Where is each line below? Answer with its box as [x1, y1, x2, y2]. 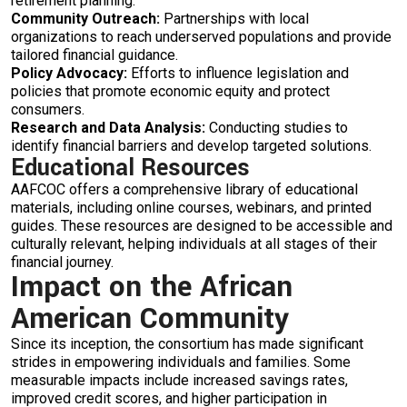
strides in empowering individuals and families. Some [11, 353, 351, 371]
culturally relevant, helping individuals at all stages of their [11, 235, 377, 253]
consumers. [11, 101, 84, 118]
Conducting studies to [205, 119, 348, 136]
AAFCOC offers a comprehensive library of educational [11, 181, 358, 198]
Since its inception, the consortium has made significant [11, 335, 363, 352]
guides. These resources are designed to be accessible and [11, 217, 392, 234]
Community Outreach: [11, 10, 160, 27]
